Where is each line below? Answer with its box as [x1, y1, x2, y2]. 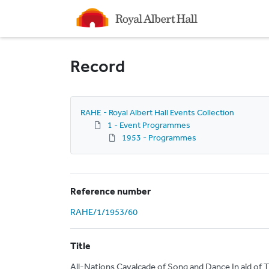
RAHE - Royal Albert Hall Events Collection [80, 107, 234, 118]
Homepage [70, 6, 117, 19]
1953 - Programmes [122, 132, 196, 143]
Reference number [70, 185, 151, 197]
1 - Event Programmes [107, 119, 190, 130]
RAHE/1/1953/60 [70, 206, 138, 217]
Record [70, 56, 125, 77]
